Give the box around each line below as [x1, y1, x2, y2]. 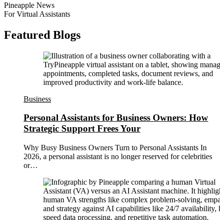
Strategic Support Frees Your [24, 123, 140, 134]
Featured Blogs [4, 28, 81, 41]
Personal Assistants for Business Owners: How [24, 112, 208, 123]
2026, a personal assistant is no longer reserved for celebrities [24, 152, 212, 161]
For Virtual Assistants [4, 9, 70, 18]
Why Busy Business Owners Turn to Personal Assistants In [24, 143, 207, 152]
